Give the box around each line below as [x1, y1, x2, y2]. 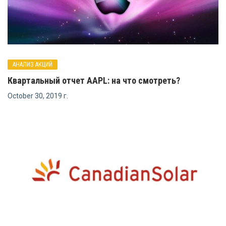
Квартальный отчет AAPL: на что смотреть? [8, 75, 180, 86]
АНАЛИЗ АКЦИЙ [13, 61, 52, 69]
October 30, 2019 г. [8, 92, 68, 100]
